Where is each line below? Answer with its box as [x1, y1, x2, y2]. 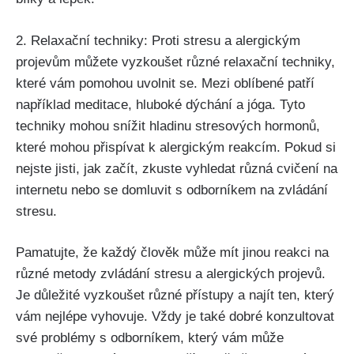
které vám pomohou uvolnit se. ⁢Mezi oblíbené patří [16, 75, 314, 91]
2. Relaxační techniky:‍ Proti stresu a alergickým [16, 32, 300, 48]
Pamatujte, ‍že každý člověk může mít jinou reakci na [16, 245, 329, 261]
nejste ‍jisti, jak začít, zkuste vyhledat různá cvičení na [16, 160, 337, 176]
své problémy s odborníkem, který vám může [16, 330, 284, 346]
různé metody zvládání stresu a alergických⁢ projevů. [16, 266, 326, 282]
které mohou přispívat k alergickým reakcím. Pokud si [16, 139, 336, 155]
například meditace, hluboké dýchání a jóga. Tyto [16, 96, 305, 112]
